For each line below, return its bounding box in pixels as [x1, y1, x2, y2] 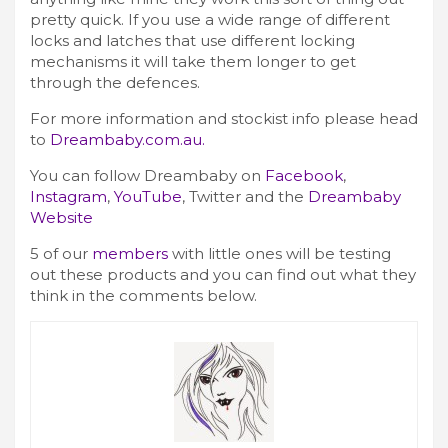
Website [30, 207, 93, 227]
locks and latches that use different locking [30, 30, 355, 50]
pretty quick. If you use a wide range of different [30, 9, 390, 29]
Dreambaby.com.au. [50, 129, 205, 149]
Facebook [265, 165, 343, 185]
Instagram [30, 186, 107, 206]
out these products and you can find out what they [30, 264, 416, 284]
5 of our [30, 243, 92, 263]
